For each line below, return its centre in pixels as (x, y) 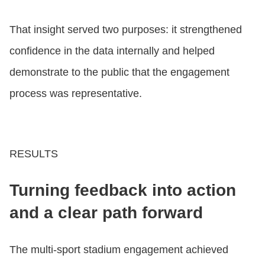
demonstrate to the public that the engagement (119, 72)
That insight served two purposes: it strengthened (126, 29)
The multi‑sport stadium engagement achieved (119, 249)
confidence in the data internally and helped (112, 51)
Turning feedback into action (123, 190)
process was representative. (76, 93)
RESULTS (34, 153)
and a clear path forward (106, 212)
